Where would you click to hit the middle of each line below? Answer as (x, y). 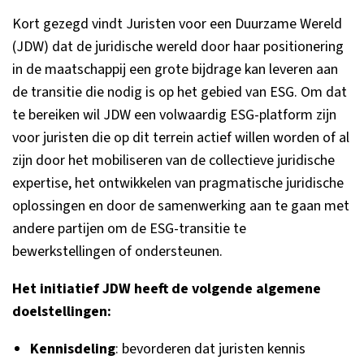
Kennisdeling (73, 349)
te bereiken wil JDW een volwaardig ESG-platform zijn (174, 115)
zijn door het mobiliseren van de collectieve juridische (173, 160)
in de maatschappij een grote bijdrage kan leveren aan (175, 69)
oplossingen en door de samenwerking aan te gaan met (181, 206)
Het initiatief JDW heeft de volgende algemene (167, 289)
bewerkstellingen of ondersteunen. (117, 251)
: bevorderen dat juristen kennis (210, 349)
